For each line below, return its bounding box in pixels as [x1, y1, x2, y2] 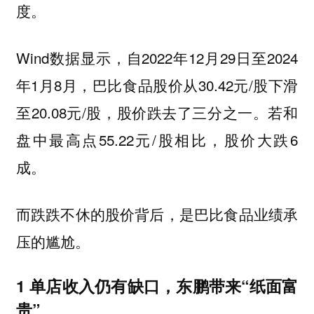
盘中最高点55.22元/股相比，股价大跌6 [15, 128, 299, 150]
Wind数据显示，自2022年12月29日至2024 [15, 46, 299, 68]
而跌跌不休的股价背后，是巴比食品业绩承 [15, 203, 299, 224]
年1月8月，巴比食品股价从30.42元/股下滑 [15, 74, 299, 95]
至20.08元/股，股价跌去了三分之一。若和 [15, 101, 299, 123]
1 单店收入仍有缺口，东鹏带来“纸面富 [15, 274, 299, 298]
